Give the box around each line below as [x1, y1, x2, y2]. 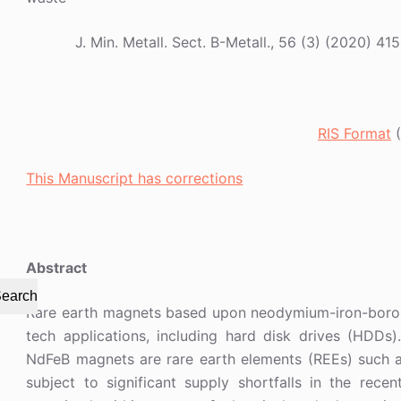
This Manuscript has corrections [26, 169, 243, 188]
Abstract [26, 259, 88, 277]
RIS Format [318, 124, 391, 143]
